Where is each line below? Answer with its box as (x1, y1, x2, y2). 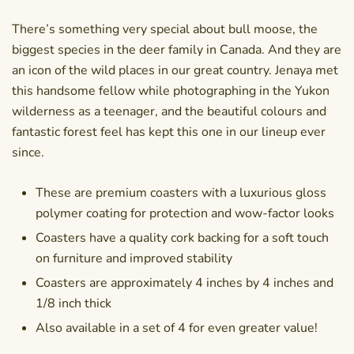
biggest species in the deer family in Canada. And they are (12, 41, 341, 58)
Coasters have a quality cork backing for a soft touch (36, 229, 329, 247)
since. (12, 144, 44, 161)
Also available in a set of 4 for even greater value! (36, 319, 318, 337)
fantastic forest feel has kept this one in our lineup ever (12, 123, 326, 141)
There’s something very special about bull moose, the (12, 21, 318, 38)
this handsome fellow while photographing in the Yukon (12, 82, 330, 100)
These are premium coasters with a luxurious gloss (36, 184, 326, 201)
